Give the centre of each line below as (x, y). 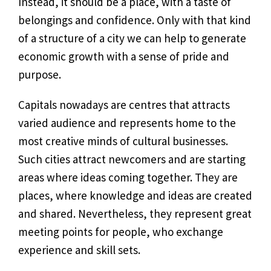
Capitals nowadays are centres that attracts (124, 105)
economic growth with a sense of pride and (124, 57)
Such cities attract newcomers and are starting (132, 159)
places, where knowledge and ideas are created (135, 196)
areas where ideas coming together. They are (128, 178)
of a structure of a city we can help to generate (132, 38)
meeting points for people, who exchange (121, 232)
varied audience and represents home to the (127, 123)
